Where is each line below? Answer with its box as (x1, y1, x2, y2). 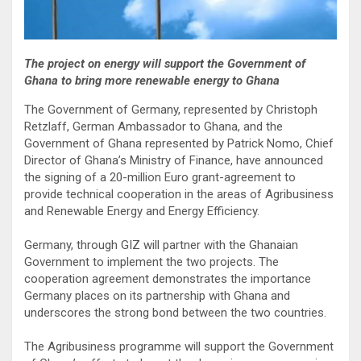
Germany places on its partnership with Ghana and (24, 288, 290, 303)
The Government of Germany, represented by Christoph (24, 102, 317, 117)
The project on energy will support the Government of (24, 56, 305, 71)
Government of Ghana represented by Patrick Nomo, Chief (24, 135, 334, 151)
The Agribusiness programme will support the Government (24, 338, 334, 354)
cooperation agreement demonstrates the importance (24, 271, 311, 286)
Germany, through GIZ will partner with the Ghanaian (24, 237, 298, 252)
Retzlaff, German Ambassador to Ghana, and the (24, 118, 283, 134)
